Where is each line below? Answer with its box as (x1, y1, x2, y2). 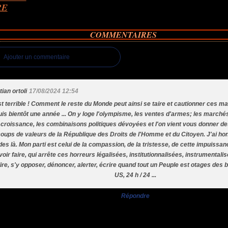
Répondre (121, 192, 150, 199)
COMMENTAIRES (90, 29, 157, 40)
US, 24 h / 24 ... (115, 172, 156, 179)
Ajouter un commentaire (4, 53, 70, 61)
